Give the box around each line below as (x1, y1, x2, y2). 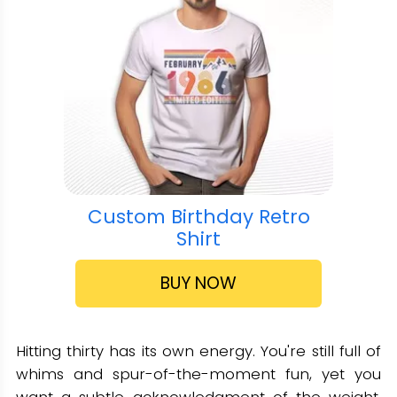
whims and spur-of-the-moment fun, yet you (15, 363, 382, 385)
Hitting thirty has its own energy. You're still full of (15, 340, 382, 362)
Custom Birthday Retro (87, 202, 310, 230)
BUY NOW (160, 271, 237, 296)
